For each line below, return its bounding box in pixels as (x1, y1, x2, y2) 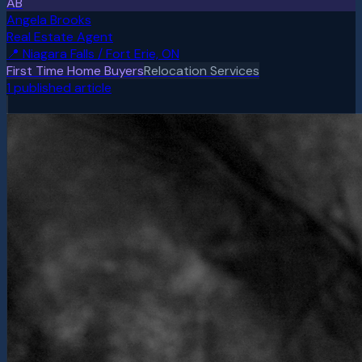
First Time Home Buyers (6, 61, 144, 79)
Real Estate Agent (6, 27, 113, 45)
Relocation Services (144, 61, 259, 79)
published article (11, 78, 112, 96)
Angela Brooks (6, 11, 91, 28)
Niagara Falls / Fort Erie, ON (23, 44, 179, 62)
